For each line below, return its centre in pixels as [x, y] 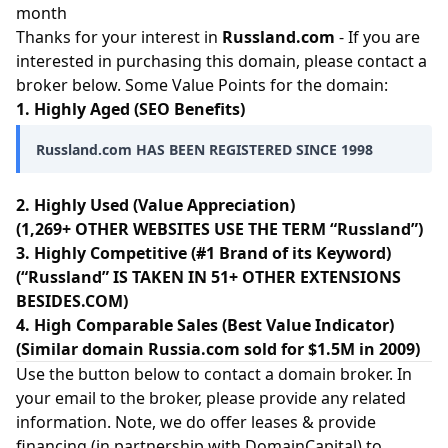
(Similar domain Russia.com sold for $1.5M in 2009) [218, 349]
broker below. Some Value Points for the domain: [202, 85]
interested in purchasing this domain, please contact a [221, 61]
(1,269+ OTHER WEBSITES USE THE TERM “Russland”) [219, 229]
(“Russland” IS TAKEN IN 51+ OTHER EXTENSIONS [208, 277]
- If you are [377, 37]
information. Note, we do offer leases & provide [196, 422]
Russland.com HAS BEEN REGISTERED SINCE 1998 [204, 149]
